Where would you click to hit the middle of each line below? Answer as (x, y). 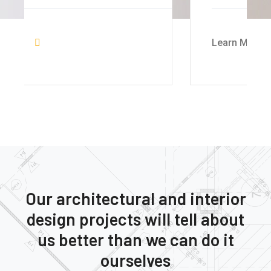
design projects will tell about (135, 219)
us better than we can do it (135, 239)
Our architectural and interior (135, 198)
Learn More (72, 42)
